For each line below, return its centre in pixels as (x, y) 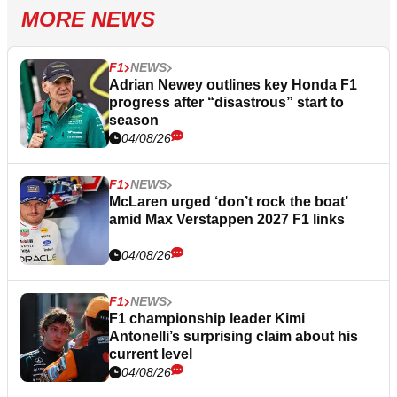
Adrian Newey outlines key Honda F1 (233, 85)
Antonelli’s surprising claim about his (234, 337)
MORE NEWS (88, 19)
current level (151, 354)
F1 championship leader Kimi (207, 319)
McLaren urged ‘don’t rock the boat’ (229, 202)
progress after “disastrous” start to (226, 103)
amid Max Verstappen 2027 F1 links (227, 220)
